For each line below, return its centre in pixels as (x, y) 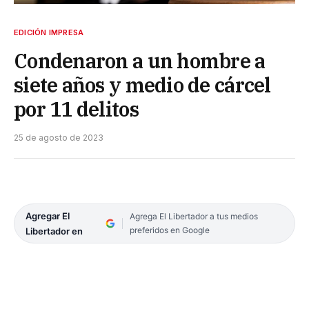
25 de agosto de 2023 (59, 137)
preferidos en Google (169, 230)
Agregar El (48, 216)
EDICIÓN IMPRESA (49, 32)
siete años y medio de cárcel (142, 84)
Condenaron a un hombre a (140, 60)
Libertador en (54, 231)
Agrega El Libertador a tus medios (193, 216)
